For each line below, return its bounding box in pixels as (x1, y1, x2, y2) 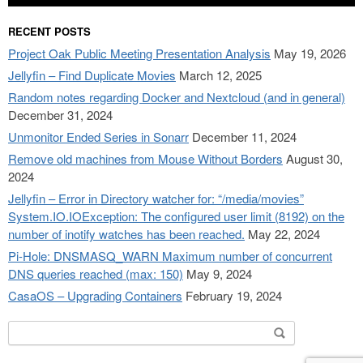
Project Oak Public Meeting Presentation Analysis (8, 45, 271, 62)
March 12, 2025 (179, 66, 262, 84)
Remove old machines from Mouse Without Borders (8, 150, 283, 168)
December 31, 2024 (8, 106, 113, 124)
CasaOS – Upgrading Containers (8, 287, 182, 305)
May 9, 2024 (186, 265, 252, 283)
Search (7, 320, 47, 339)
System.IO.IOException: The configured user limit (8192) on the (8, 207, 344, 225)
